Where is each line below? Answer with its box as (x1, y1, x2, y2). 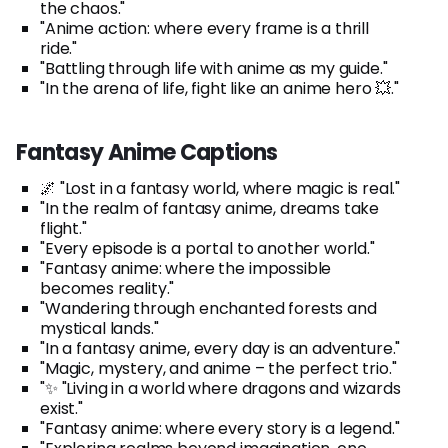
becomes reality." (40, 276, 175, 300)
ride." (40, 36, 78, 60)
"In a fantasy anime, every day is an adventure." (40, 336, 401, 360)
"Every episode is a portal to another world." (40, 236, 375, 260)
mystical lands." (40, 316, 159, 340)
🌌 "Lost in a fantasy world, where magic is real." (40, 176, 401, 200)
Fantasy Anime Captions (16, 136, 278, 168)
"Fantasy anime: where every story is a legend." (40, 416, 400, 440)
